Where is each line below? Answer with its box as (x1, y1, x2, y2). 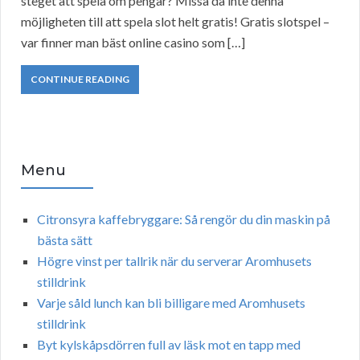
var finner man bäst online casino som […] (21, 35, 245, 51)
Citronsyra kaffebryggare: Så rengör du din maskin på (37, 211, 330, 227)
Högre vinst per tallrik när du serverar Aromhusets (37, 253, 312, 269)
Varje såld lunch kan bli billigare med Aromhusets (37, 295, 305, 311)
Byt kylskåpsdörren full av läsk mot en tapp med (37, 337, 301, 353)
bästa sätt (37, 232, 92, 248)
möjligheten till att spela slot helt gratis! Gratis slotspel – (21, 14, 329, 30)
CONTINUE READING (31, 73, 129, 86)
